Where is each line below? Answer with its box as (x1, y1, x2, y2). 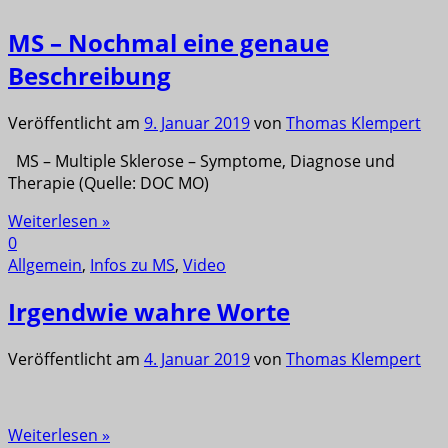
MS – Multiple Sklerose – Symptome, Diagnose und (8, 149, 395, 172)
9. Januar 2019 (144, 111, 250, 134)
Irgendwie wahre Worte (8, 295, 290, 329)
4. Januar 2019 (144, 348, 250, 371)
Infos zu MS (90, 253, 175, 276)
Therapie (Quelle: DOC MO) (8, 171, 217, 194)
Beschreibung (8, 58, 171, 92)
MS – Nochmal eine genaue (8, 25, 329, 59)
